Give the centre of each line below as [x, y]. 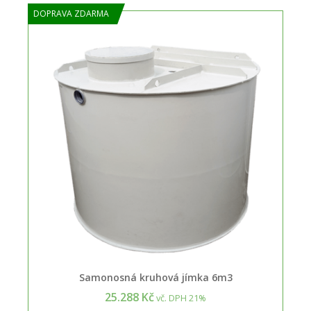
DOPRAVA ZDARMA [71, 14]
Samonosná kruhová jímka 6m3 [155, 277]
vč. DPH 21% [180, 298]
